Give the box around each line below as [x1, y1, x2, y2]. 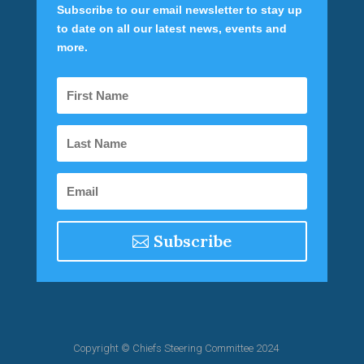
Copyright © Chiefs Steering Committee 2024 [72, 342, 279, 354]
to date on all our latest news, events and [56, 22, 287, 35]
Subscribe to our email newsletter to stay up [56, 3, 302, 16]
